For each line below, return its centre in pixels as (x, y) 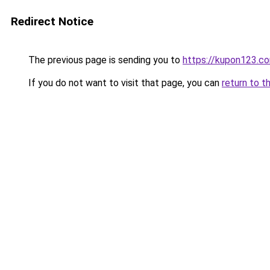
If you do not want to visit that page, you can (124, 83)
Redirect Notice (52, 21)
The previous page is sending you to (104, 60)
